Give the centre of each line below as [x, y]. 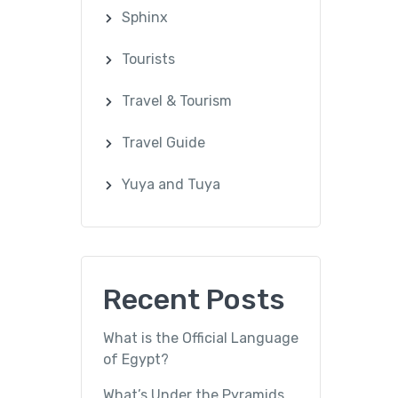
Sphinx [145, 17]
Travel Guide [164, 143]
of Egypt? [136, 360]
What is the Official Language [201, 338]
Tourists [149, 59]
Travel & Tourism [177, 101]
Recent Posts [194, 300]
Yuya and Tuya [171, 185]
